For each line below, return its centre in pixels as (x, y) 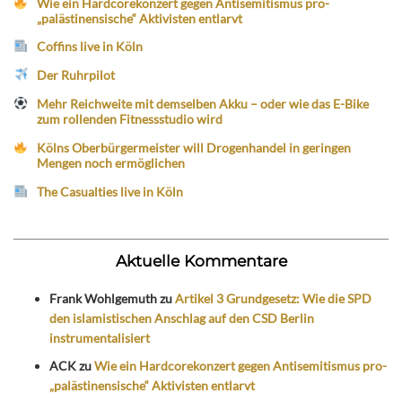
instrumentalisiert (100, 338)
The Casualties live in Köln (110, 191)
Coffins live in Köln (90, 47)
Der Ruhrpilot (76, 75)
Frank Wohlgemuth (103, 299)
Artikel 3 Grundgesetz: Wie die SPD (273, 299)
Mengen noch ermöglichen (111, 162)
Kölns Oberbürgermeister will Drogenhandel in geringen (194, 147)
